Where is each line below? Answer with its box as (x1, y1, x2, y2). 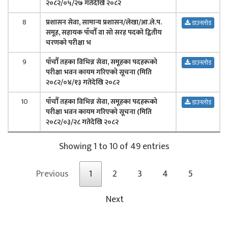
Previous (36, 166, 69, 182)
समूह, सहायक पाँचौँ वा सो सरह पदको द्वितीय (46, 26, 162, 38)
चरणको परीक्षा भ (46, 36, 91, 48)
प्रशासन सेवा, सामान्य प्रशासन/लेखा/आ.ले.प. (46, 16, 162, 28)
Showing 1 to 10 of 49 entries (59, 139, 169, 155)
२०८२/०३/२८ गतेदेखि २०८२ (46, 116, 119, 128)
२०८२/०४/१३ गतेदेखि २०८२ (46, 76, 120, 88)
